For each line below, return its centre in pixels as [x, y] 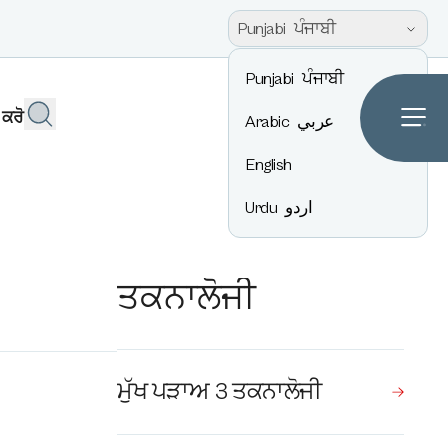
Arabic [267, 122]
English [269, 165]
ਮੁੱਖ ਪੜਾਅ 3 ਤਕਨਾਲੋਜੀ [220, 392]
